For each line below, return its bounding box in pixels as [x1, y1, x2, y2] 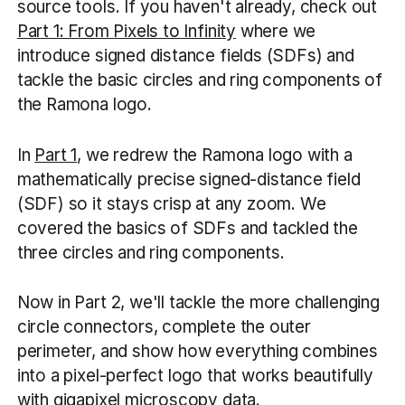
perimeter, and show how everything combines [16, 340, 378, 362]
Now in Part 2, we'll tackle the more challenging [16, 291, 380, 313]
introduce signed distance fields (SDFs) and [16, 45, 354, 67]
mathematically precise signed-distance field [16, 168, 361, 190]
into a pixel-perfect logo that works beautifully [16, 364, 373, 386]
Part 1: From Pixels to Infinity [16, 21, 236, 42]
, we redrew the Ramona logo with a [77, 144, 353, 165]
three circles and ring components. [16, 241, 285, 263]
